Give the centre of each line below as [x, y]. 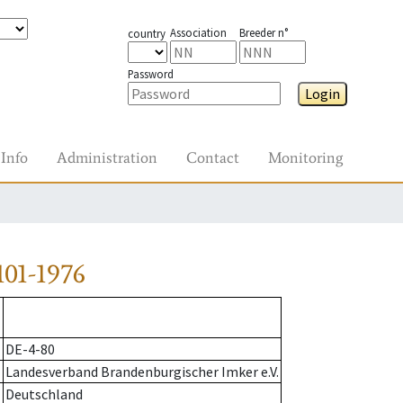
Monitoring [305, 157]
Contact [213, 157]
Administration [107, 157]
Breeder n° [263, 32]
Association [198, 32]
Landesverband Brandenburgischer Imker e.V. [142, 372]
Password [150, 74]
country [146, 33]
